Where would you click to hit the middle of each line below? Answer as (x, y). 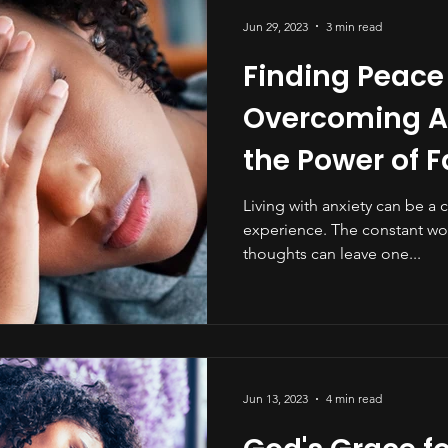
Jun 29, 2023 (275, 26)
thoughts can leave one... (332, 254)
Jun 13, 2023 (275, 399)
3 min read (354, 26)
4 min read (354, 399)
